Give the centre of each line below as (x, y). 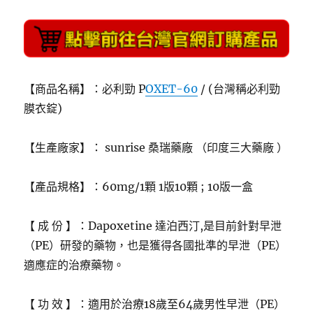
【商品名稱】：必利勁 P (85, 88)
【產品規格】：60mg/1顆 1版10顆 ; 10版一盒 (139, 186)
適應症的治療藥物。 (74, 264)
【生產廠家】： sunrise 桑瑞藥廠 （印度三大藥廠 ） (156, 147)
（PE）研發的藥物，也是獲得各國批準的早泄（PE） (155, 245)
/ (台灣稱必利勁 (239, 88)
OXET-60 (172, 88)
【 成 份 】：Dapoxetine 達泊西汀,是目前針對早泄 (153, 225)
